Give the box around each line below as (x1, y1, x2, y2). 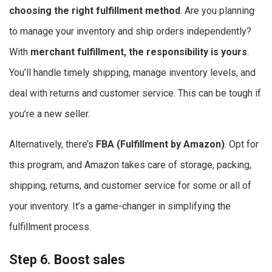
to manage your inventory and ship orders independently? (9, 25, 251, 37)
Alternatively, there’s (9, 138, 96, 150)
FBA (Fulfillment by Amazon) (96, 138, 225, 150)
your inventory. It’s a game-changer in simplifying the (9, 200, 231, 212)
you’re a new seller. (9, 107, 90, 120)
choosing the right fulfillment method (9, 4, 180, 16)
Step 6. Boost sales (9, 251, 125, 267)
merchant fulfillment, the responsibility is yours (30, 46, 247, 58)
